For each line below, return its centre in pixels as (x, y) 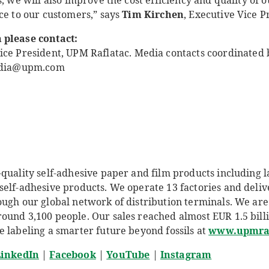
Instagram (186, 255)
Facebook (73, 255)
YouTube (128, 255)
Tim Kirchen (153, 14)
